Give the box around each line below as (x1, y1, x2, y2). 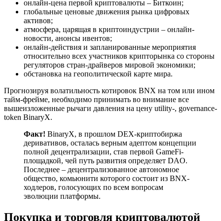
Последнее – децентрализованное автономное (24, 165, 179, 174)
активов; (24, 16, 53, 25)
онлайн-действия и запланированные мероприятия (24, 42, 196, 51)
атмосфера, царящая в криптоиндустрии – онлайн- (24, 25, 194, 34)
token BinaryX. (4, 112, 52, 121)
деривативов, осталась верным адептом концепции (24, 138, 196, 147)
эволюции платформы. (24, 191, 101, 200)
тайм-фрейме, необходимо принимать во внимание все (4, 95, 189, 104)
